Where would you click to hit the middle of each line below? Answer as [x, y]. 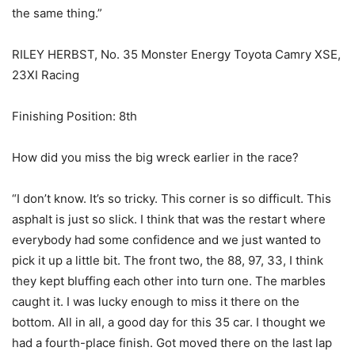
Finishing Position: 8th [74, 116]
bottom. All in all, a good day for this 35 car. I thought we [169, 323]
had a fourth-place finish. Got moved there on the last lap [172, 343]
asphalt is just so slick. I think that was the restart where [169, 219]
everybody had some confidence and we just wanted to [166, 240]
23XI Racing [46, 75]
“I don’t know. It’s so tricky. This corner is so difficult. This [172, 199]
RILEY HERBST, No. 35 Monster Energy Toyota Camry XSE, [176, 55]
